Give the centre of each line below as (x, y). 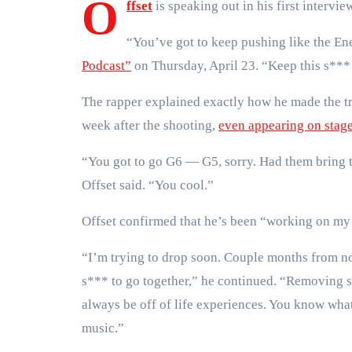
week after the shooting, (150, 125)
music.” (103, 328)
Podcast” (106, 66)
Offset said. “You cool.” (148, 185)
